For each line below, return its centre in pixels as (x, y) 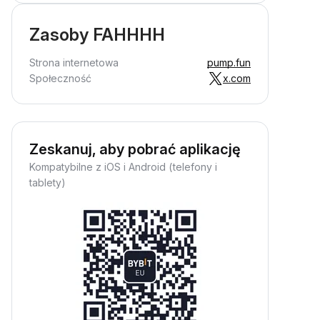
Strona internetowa (74, 62)
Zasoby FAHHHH (97, 35)
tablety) (47, 182)
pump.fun (229, 62)
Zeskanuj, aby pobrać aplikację (135, 149)
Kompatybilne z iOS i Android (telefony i (123, 167)
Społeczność (60, 78)
